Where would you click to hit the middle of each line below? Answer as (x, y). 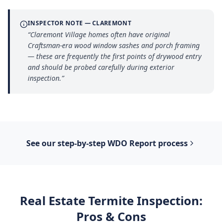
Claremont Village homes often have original (100, 34)
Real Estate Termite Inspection (109, 200)
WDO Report (132, 143)
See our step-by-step (67, 143)
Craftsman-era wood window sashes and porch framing (114, 45)
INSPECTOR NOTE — (60, 23)
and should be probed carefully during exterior (101, 67)
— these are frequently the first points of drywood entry (115, 56)
